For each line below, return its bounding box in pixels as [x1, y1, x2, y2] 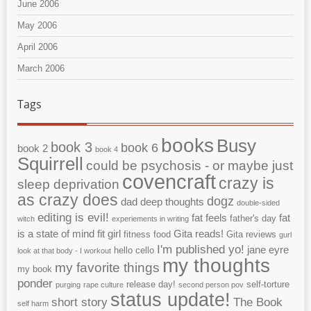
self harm [17, 299, 49, 308]
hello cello [114, 245, 154, 256]
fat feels [192, 212, 227, 224]
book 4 [95, 145, 118, 154]
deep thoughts [140, 196, 204, 208]
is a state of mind [17, 228, 94, 240]
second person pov [178, 280, 244, 289]
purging [56, 280, 81, 289]
